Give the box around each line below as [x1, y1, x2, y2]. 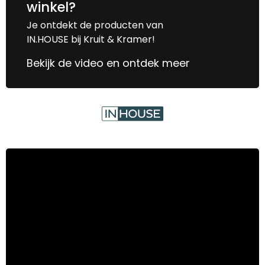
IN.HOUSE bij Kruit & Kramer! [27, 32, 155, 46]
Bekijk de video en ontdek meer [27, 55, 190, 70]
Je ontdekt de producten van [27, 18, 163, 32]
